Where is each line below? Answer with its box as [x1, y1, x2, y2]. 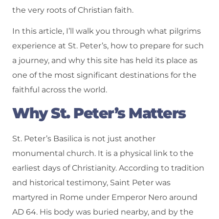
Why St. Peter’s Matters [12, 104, 186, 122]
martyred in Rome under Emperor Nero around [12, 192, 197, 202]
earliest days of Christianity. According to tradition [12, 163, 204, 173]
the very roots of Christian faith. [12, 5, 133, 15]
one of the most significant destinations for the [12, 70, 197, 80]
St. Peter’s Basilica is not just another [12, 133, 155, 143]
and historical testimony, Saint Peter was [12, 177, 171, 187]
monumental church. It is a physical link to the [12, 148, 194, 158]
